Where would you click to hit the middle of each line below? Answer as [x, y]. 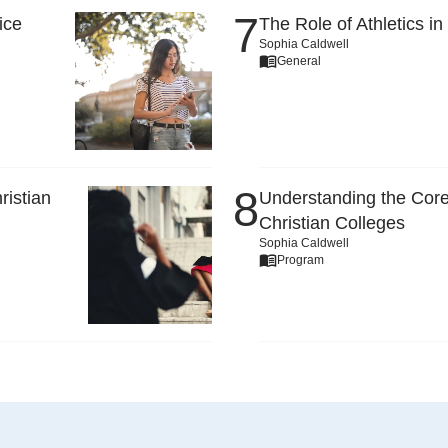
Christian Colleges [332, 223]
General [299, 60]
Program [300, 259]
